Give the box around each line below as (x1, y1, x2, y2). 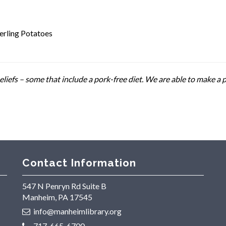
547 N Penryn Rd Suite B (22, 181, 106, 191)
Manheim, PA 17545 (22, 192, 92, 202)
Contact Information (22, 156, 136, 169)
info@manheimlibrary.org (33, 206, 122, 216)
